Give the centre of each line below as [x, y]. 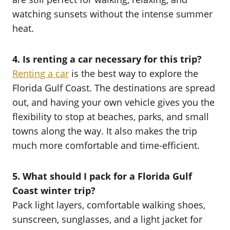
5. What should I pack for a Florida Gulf [102, 176]
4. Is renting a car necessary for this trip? [107, 59]
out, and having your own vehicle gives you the [113, 102]
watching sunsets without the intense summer [112, 14]
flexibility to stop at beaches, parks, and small [111, 116]
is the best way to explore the [133, 73]
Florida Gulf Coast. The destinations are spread [114, 88]
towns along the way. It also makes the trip [105, 131]
